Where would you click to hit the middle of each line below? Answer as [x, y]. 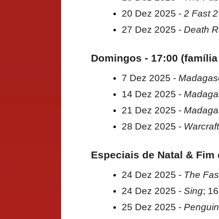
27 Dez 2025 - [153, 29]
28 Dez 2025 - [153, 126]
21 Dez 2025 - [153, 110]
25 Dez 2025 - [153, 207]
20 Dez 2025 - [153, 13]
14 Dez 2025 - [153, 94]
